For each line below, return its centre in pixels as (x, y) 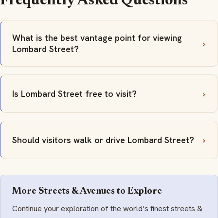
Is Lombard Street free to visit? (74, 94)
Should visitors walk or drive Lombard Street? (103, 140)
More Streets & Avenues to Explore (87, 192)
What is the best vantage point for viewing (97, 38)
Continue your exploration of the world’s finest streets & (107, 209)
